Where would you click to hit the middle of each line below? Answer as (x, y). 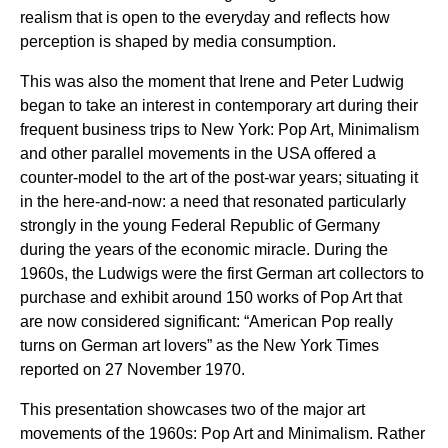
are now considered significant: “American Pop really (206, 321)
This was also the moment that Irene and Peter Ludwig (212, 81)
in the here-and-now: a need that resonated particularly (213, 201)
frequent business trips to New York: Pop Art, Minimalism (219, 129)
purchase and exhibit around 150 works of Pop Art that (211, 297)
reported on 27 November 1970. (132, 369)
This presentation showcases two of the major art (192, 409)
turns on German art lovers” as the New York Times (199, 345)
